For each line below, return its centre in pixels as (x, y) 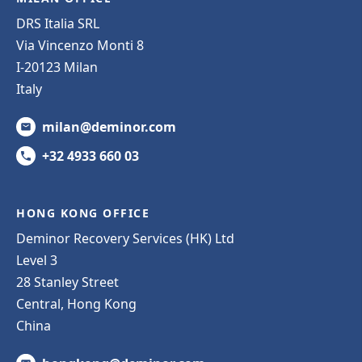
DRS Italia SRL (58, 23)
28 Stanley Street (67, 282)
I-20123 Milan (57, 67)
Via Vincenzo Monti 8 (80, 45)
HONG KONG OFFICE (83, 213)
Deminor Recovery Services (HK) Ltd (125, 238)
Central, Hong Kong (76, 303)
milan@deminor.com (109, 126)
